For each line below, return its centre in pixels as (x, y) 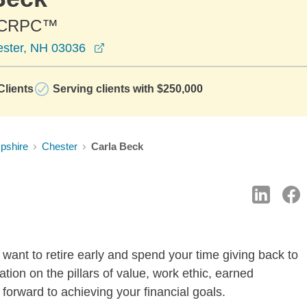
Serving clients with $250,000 (128, 89)
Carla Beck (117, 146)
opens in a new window (168, 47)
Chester (60, 146)
